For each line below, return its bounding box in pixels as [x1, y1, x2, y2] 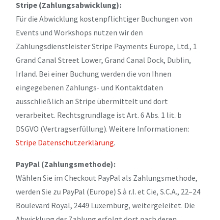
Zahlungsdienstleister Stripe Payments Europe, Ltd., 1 [16, 41, 197, 51]
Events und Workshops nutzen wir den [16, 27, 143, 37]
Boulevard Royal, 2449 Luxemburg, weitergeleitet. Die [16, 200, 195, 210]
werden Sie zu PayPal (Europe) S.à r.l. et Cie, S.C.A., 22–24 [16, 186, 200, 196]
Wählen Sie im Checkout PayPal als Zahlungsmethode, [16, 172, 197, 183]
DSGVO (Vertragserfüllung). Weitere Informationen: [16, 123, 189, 134]
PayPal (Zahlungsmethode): [16, 159, 115, 169]
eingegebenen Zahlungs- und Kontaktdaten [16, 82, 163, 92]
